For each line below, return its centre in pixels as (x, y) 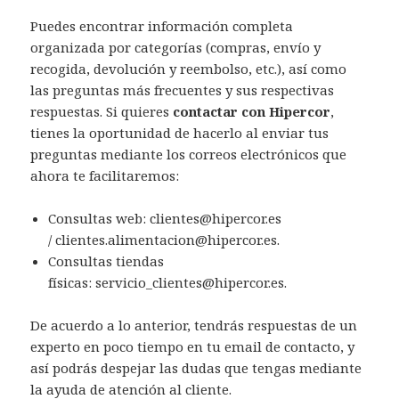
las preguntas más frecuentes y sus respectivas (183, 90)
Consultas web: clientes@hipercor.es (165, 218)
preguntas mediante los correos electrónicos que (189, 154)
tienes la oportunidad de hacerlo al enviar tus (180, 132)
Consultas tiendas (106, 261)
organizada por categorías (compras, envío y (176, 47)
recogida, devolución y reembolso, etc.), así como (189, 68)
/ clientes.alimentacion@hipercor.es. (164, 239)
